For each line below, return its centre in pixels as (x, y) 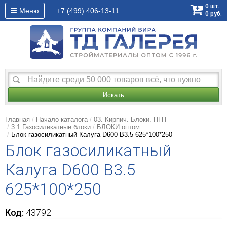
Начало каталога (62, 120)
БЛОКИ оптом (118, 127)
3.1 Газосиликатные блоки (51, 127)
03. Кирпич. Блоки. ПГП (130, 120)
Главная (17, 120)
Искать (113, 95)
